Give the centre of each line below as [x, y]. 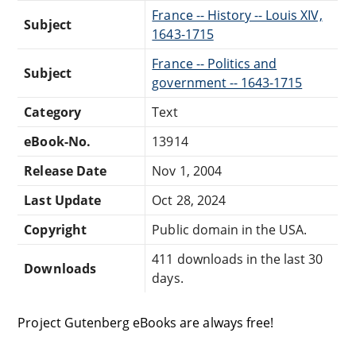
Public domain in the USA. [230, 229]
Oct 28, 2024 [189, 200]
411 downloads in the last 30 [238, 259]
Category [52, 112]
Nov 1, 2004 [187, 170]
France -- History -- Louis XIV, [237, 15]
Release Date [65, 170]
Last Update [62, 200]
